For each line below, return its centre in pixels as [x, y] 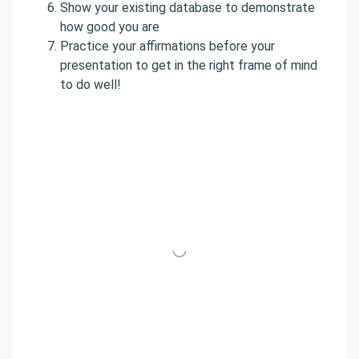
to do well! [91, 85]
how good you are [110, 27]
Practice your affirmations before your [167, 46]
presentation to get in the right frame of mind [189, 66]
